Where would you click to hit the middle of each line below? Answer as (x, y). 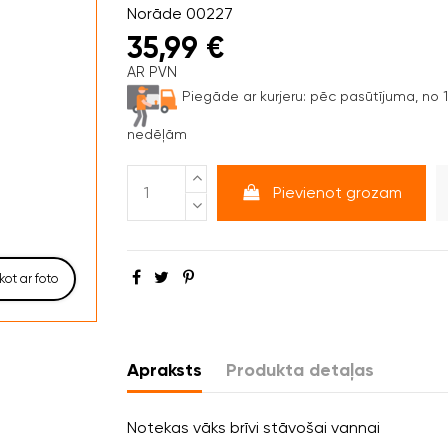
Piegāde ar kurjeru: (244, 95)
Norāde (154, 13)
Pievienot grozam (338, 192)
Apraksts (164, 369)
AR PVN (152, 71)
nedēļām (157, 133)
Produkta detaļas (300, 369)
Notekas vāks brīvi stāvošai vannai (253, 427)
